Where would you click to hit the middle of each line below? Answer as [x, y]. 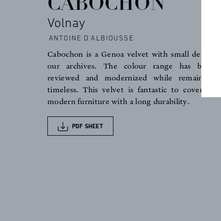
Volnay [66, 24]
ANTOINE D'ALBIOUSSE [91, 40]
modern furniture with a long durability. [119, 103]
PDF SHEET [87, 128]
